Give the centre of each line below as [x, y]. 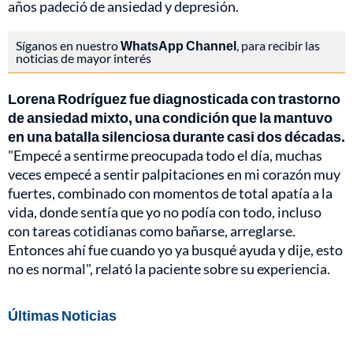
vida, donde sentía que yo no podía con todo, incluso [165, 212]
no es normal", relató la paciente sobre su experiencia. [169, 269]
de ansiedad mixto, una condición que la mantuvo [170, 118]
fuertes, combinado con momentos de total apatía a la [170, 193]
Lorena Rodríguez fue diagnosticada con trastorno [174, 99]
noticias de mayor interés [84, 58]
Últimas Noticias [62, 316]
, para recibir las [278, 46]
